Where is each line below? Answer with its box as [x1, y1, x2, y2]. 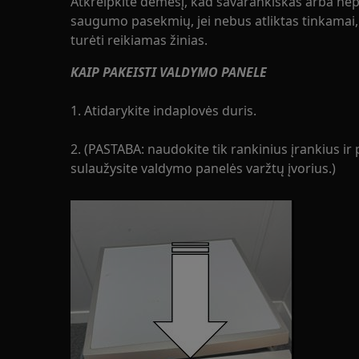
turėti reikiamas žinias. [71, 31, 208, 49]
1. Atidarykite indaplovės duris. [71, 102, 256, 119]
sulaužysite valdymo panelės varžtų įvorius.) [71, 159, 336, 177]
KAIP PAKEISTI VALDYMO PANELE [71, 63, 267, 81]
